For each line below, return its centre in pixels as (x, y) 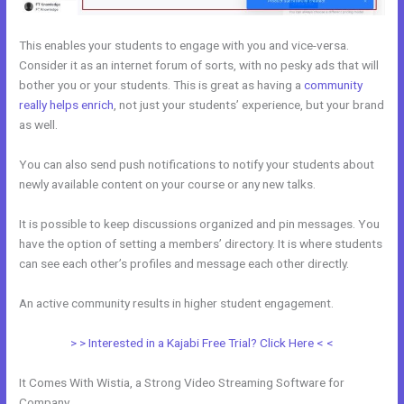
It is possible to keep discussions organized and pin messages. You (200, 223)
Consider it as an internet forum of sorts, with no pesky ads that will (199, 65)
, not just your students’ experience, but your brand (249, 105)
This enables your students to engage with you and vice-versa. (184, 46)
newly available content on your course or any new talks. (168, 184)
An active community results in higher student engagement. (177, 303)
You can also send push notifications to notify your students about (197, 164)
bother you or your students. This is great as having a (162, 85)
